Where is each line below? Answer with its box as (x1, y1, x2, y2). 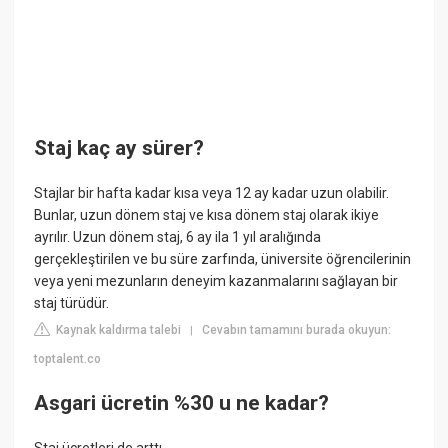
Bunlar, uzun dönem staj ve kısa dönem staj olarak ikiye (34, 207, 380, 224)
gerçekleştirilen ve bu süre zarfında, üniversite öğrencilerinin (34, 251, 412, 268)
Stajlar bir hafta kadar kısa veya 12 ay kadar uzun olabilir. (34, 185, 390, 202)
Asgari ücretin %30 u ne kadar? (34, 390, 330, 415)
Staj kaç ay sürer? (34, 136, 205, 161)
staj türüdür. (34, 295, 110, 312)
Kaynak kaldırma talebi (53, 323, 182, 338)
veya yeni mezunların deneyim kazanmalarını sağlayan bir (34, 273, 399, 290)
